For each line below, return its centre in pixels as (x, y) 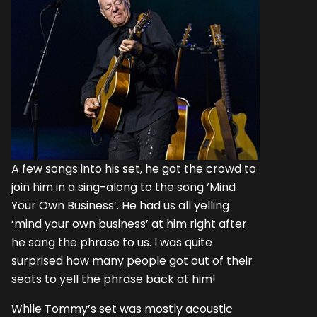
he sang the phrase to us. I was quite (112, 242)
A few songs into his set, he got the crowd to (134, 168)
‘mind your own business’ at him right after (129, 224)
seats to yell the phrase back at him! (114, 279)
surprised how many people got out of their (132, 260)
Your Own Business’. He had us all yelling (120, 205)
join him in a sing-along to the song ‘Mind (123, 187)
